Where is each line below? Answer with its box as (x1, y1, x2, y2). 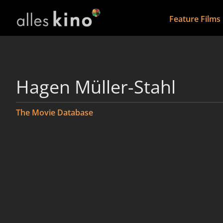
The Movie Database (16, 107, 93, 118)
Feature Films (169, 13, 221, 24)
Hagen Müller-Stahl (16, 75, 176, 99)
